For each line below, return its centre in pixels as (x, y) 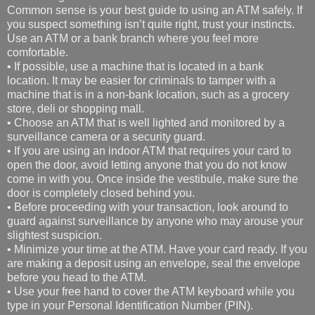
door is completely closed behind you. (101, 193)
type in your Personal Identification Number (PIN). (130, 306)
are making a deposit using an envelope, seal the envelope (154, 264)
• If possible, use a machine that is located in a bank (135, 67)
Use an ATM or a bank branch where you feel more (133, 39)
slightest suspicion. (54, 236)
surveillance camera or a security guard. (106, 137)
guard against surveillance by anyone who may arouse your (155, 221)
